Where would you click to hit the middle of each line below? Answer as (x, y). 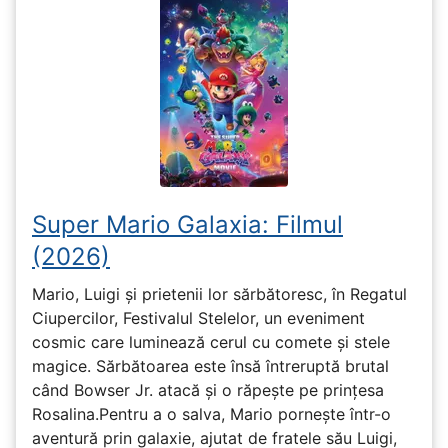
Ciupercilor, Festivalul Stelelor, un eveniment (198, 317)
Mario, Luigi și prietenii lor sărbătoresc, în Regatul (219, 293)
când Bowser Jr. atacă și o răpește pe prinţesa (208, 389)
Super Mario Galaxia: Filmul (187, 225)
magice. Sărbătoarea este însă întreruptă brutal (210, 365)
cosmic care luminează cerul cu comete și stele (211, 341)
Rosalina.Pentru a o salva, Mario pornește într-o (211, 413)
